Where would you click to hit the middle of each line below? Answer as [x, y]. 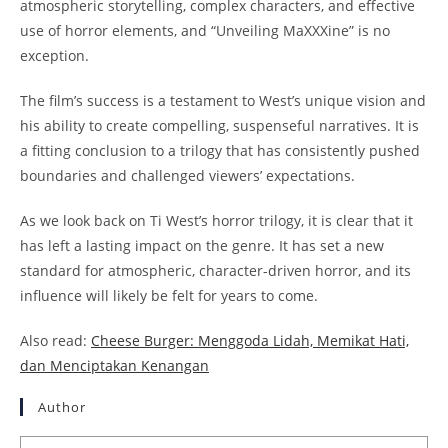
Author [62, 406]
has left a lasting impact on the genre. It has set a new [202, 245]
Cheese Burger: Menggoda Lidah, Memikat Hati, [250, 340]
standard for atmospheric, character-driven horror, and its [215, 270]
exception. [54, 55]
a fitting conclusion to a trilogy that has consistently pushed [220, 150]
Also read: [55, 340]
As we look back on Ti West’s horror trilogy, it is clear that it [216, 220]
